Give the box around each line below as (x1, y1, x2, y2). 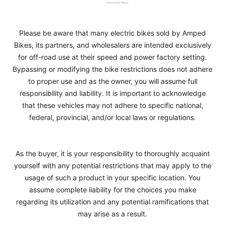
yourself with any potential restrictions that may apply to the (14, 161, 211, 170)
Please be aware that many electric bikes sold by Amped (19, 28, 206, 37)
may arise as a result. (78, 209, 147, 218)
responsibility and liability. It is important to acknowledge (19, 88, 206, 97)
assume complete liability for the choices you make (29, 185, 196, 194)
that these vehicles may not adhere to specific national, (22, 100, 203, 109)
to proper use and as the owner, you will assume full (28, 76, 197, 85)
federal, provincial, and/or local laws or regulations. (29, 113, 196, 122)
